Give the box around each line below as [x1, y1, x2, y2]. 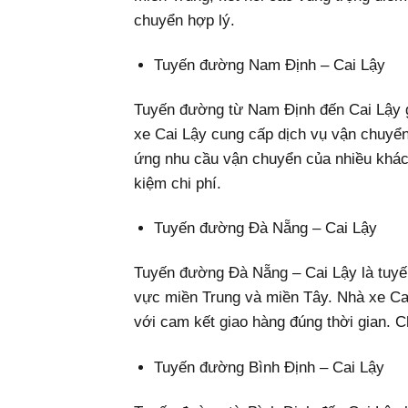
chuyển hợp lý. [134, 12, 235, 30]
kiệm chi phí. [134, 175, 221, 193]
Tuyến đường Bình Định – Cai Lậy [154, 358, 385, 376]
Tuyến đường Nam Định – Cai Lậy [154, 56, 386, 75]
